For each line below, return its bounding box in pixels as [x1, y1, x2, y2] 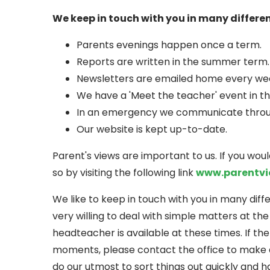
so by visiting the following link [52, 165, 196, 180]
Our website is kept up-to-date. [77, 122, 227, 136]
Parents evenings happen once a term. [77, 37, 262, 52]
